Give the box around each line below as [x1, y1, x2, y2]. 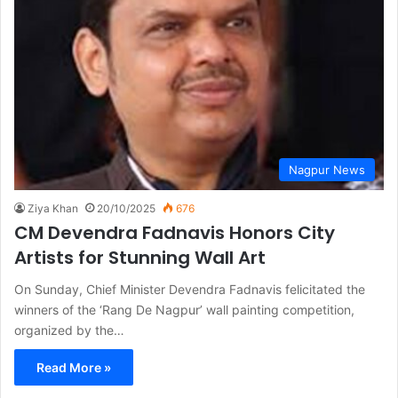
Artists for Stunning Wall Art [14, 244, 266, 270]
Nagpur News [289, 162, 365, 177]
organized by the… [14, 322, 124, 338]
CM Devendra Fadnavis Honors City [14, 219, 335, 245]
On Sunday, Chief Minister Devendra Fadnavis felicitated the [14, 281, 365, 297]
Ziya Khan [28, 201, 78, 215]
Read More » [36, 359, 111, 375]
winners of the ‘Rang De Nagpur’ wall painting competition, [14, 301, 354, 317]
